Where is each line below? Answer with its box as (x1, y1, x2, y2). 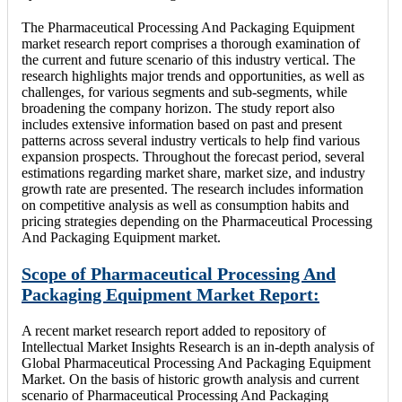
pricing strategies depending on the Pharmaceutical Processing (22, 213, 372, 229)
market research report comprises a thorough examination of (22, 35, 360, 51)
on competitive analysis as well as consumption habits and (22, 197, 349, 213)
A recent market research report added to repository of (22, 322, 326, 338)
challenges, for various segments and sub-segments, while (22, 83, 347, 100)
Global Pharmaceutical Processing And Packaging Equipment (22, 354, 371, 371)
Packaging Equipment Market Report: (22, 284, 319, 304)
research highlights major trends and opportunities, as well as (22, 67, 364, 83)
